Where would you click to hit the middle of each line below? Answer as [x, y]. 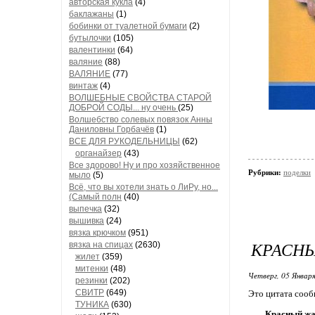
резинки [91, 281]
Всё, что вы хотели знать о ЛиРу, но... [143, 187]
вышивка [86, 221]
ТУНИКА [92, 304]
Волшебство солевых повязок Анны [141, 120]
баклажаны [91, 14]
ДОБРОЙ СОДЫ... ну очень [123, 108]
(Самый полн [95, 197]
